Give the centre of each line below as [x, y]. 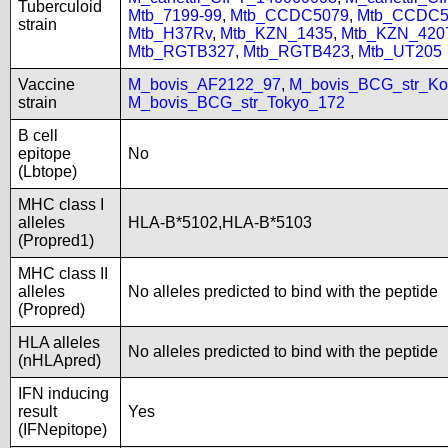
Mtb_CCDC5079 [289, 15]
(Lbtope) [47, 171]
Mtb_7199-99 [175, 15]
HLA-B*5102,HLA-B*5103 [220, 222]
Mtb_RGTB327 [181, 51]
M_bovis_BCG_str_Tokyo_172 [236, 102]
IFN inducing [63, 393]
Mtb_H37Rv [170, 33]
